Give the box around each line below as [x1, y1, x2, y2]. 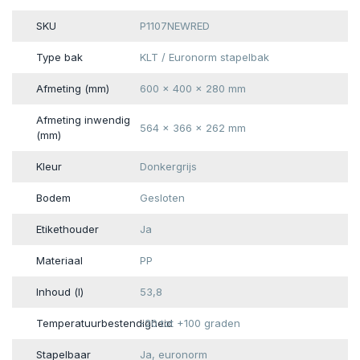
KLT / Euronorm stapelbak [139, 51, 269, 64]
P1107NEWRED [139, 19, 210, 33]
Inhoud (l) [36, 285, 84, 299]
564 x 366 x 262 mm [139, 121, 246, 134]
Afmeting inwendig [36, 113, 130, 127]
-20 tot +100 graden [139, 317, 240, 330]
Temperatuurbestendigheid [36, 317, 173, 330]
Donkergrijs [139, 160, 197, 174]
